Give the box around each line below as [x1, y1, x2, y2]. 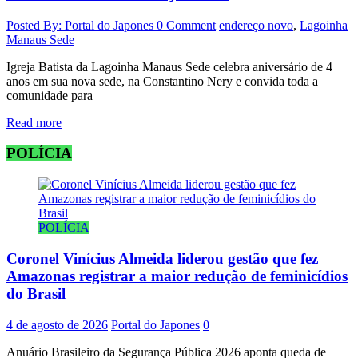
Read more [6, 115, 62, 129]
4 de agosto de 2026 [6, 317, 108, 332]
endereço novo [219, 18, 293, 32]
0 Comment [157, 18, 216, 32]
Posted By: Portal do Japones [6, 18, 157, 32]
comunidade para [6, 88, 93, 102]
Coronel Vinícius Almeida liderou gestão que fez [6, 249, 318, 267]
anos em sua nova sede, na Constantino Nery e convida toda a [6, 74, 318, 88]
